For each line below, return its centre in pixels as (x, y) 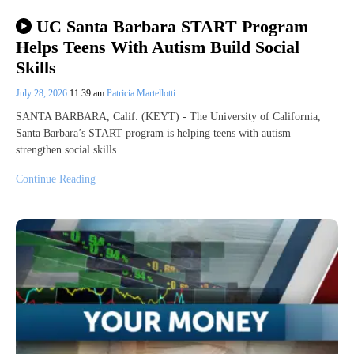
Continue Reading (56, 179)
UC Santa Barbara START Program (172, 26)
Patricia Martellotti (141, 94)
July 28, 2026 (43, 94)
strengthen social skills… (72, 150)
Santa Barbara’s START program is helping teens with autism (153, 134)
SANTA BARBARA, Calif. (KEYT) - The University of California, (168, 117)
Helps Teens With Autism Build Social (158, 47)
